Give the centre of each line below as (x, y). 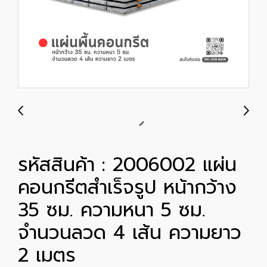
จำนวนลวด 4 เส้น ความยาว (130, 233)
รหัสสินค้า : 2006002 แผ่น (127, 165)
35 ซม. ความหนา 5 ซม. (112, 210)
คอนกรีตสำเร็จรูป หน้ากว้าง (127, 187)
